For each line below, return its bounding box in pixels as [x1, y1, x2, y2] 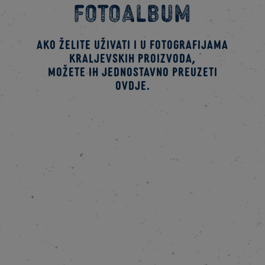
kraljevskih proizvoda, [69, 49, 196, 66]
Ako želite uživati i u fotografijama [37, 35, 228, 53]
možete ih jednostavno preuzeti [47, 63, 218, 80]
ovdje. [115, 76, 150, 93]
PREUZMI [103, 122, 150, 141]
